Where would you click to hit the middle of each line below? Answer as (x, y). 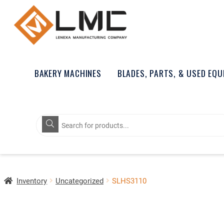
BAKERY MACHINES (68, 73)
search (49, 126)
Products (53, 118)
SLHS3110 (129, 180)
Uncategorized (79, 180)
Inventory (32, 180)
